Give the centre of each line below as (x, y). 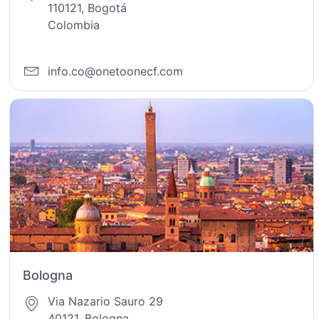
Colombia (74, 25)
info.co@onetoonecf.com (116, 71)
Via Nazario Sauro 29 (106, 301)
